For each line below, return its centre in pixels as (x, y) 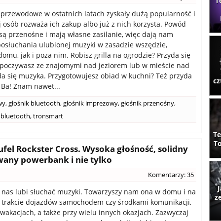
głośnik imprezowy (91, 103)
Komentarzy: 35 (171, 175)
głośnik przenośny (147, 103)
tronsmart (48, 116)
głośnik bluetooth (34, 103)
